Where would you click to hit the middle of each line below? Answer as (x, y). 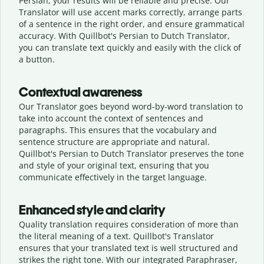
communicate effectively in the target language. (113, 177)
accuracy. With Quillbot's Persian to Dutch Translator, (124, 35)
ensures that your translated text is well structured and (128, 247)
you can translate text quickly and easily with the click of (130, 47)
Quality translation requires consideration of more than (129, 224)
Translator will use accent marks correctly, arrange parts (131, 12)
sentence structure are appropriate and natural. (114, 141)
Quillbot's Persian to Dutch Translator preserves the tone (131, 153)
